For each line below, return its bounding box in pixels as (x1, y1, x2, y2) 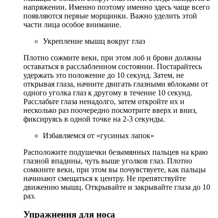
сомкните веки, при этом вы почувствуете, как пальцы (23, 165, 206, 174)
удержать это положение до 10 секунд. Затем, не (23, 71, 184, 79)
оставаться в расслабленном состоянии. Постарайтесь (23, 62, 202, 71)
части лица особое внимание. (23, 20, 121, 29)
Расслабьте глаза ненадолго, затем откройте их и (23, 97, 184, 106)
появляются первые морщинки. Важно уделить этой (23, 11, 197, 20)
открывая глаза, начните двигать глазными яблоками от (23, 79, 208, 88)
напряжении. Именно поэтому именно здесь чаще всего (23, 2, 210, 11)
